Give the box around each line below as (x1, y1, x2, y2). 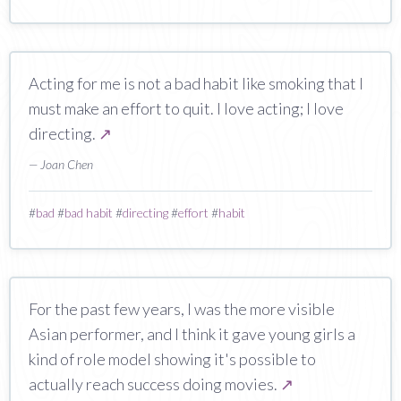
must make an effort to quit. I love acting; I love (29, 98, 344, 118)
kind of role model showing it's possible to (29, 348, 316, 369)
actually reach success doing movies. (29, 373, 280, 394)
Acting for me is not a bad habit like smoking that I (29, 73, 363, 93)
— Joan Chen (29, 156, 93, 172)
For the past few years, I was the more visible (29, 298, 335, 319)
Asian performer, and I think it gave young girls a (29, 323, 355, 344)
